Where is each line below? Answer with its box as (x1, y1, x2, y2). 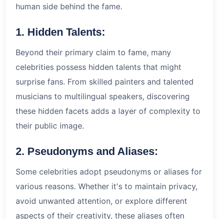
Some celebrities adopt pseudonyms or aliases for (16, 166, 202, 176)
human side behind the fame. (16, 1, 122, 11)
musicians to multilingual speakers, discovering (16, 91, 190, 101)
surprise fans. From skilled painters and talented (16, 76, 194, 87)
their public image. (16, 120, 84, 131)
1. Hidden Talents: (16, 25, 105, 38)
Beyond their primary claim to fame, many (16, 47, 171, 57)
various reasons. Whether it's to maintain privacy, (16, 181, 197, 191)
